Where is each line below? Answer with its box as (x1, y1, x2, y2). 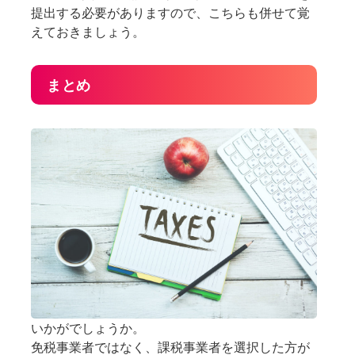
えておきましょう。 (31, 22, 146, 41)
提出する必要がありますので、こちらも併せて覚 (31, 3, 311, 22)
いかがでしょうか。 (31, 319, 146, 338)
